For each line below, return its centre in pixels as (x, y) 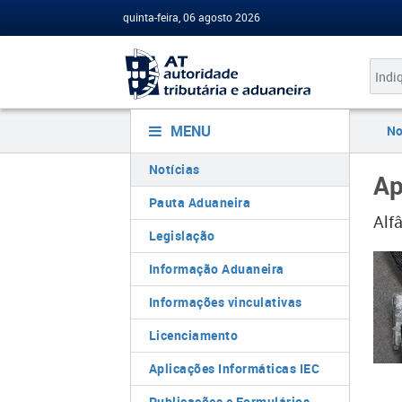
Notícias (174, 169)
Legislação (182, 236)
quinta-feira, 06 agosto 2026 (192, 17)
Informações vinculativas (225, 302)
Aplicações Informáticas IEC (234, 368)
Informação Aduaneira (216, 269)
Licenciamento (193, 335)
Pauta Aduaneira (199, 202)
